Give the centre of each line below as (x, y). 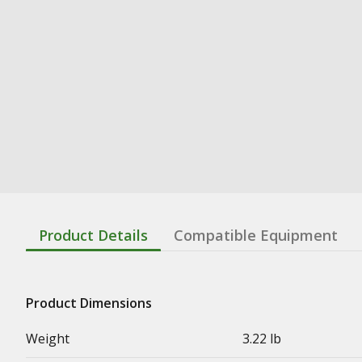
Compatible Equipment (256, 235)
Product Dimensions (89, 303)
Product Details (93, 235)
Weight (48, 338)
